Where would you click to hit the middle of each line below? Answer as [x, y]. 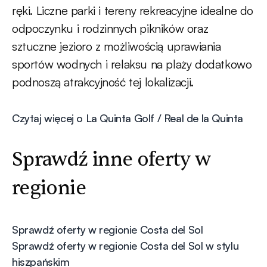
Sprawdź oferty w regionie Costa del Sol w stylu [125, 246]
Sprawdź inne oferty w [111, 160]
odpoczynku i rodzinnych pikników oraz [110, 29]
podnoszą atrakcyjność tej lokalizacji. [103, 82]
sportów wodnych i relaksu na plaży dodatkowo [132, 64]
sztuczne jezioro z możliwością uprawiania [117, 46]
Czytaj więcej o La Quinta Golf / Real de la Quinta [128, 118]
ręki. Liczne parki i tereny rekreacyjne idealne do [133, 11]
